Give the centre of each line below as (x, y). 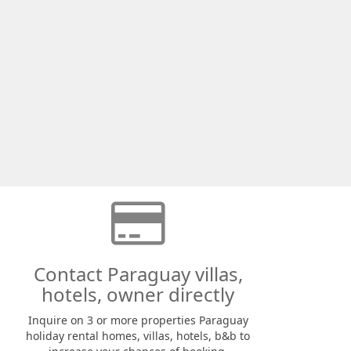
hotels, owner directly (138, 294)
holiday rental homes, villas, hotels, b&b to (138, 336)
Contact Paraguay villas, (138, 274)
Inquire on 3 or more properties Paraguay (138, 320)
